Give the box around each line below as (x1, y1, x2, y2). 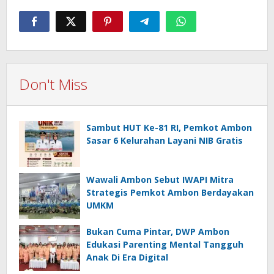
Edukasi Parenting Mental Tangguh (86, 238, 243, 250)
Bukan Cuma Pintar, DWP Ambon (86, 225, 229, 237)
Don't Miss (19, 73, 87, 94)
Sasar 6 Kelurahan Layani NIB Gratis (86, 134, 243, 146)
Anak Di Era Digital (86, 251, 168, 263)
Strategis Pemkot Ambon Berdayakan (86, 186, 254, 198)
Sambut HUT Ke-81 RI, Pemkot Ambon (86, 121, 252, 133)
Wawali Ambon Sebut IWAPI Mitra (86, 173, 234, 185)
